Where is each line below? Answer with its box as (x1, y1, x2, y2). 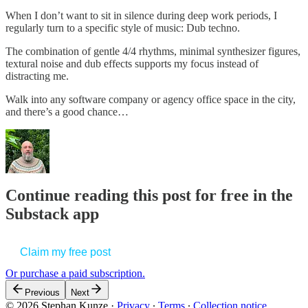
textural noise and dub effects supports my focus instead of (5, 57, 258, 69)
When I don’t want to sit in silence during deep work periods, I (5, 9, 277, 21)
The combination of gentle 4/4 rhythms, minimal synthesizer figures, (5, 45, 300, 57)
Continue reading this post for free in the (5, 186, 293, 205)
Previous (25, 287, 60, 298)
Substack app (5, 205, 99, 223)
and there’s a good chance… (5, 105, 129, 118)
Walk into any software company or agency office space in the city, (5, 93, 296, 105)
